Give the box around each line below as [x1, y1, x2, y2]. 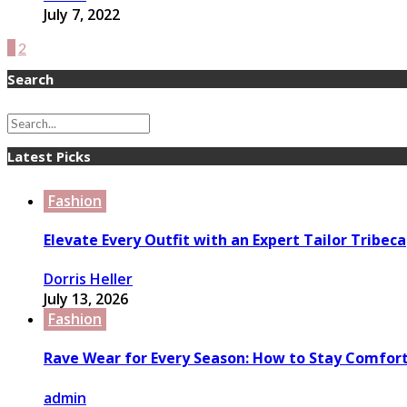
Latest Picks [7, 146, 91, 165]
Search [7, 69, 54, 88]
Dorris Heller [44, 269, 133, 290]
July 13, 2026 [44, 289, 128, 310]
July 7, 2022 [44, 4, 120, 25]
